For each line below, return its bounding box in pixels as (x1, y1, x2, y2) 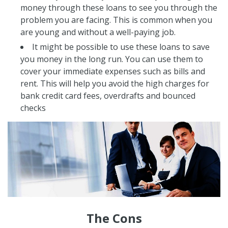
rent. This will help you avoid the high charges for (20, 77, 209, 89)
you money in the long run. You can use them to (20, 53, 203, 65)
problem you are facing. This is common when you (20, 14, 212, 25)
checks (20, 102, 46, 113)
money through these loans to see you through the (20, 2, 217, 13)
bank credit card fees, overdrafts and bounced (20, 90, 195, 101)
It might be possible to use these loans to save (32, 41, 210, 52)
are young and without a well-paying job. (20, 26, 176, 38)
